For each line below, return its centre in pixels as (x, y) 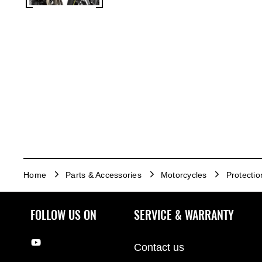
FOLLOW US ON (63, 215)
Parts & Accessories (104, 175)
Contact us (159, 247)
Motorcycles (184, 175)
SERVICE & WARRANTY (184, 215)
